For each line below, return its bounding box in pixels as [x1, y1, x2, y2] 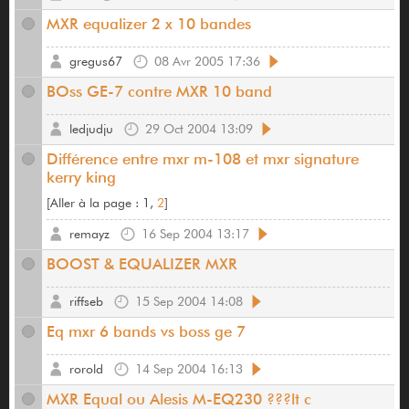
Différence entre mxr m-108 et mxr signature [47, 150, 359, 169]
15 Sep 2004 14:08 [135, 294, 243, 309]
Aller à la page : [50, 195, 142, 211]
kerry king [47, 168, 116, 187]
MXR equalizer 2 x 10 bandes [47, 15, 251, 34]
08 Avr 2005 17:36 [154, 54, 260, 69]
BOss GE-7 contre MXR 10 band [47, 82, 272, 101]
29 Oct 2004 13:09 [145, 121, 253, 137]
